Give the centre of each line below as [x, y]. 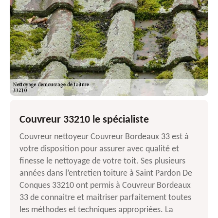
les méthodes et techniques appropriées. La [96, 210]
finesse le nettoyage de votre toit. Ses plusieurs [102, 162]
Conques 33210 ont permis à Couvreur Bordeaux [105, 186]
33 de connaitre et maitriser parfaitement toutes [105, 198]
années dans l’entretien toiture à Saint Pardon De [106, 174]
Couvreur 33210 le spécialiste [84, 120]
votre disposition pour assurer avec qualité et [99, 149]
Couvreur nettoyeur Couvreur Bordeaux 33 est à [104, 137]
